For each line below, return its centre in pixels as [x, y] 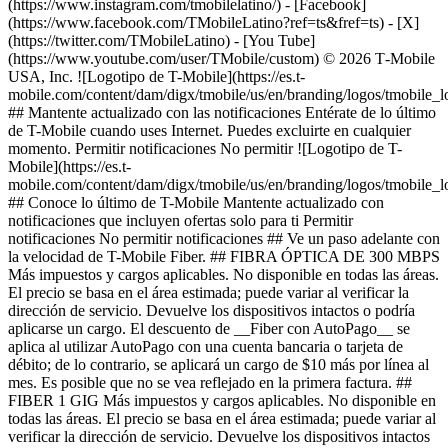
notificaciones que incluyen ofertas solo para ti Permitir [180, 220]
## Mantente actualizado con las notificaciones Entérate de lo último [222, 112]
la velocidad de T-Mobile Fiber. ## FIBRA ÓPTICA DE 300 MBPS [224, 256]
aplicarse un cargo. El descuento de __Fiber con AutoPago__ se [209, 328]
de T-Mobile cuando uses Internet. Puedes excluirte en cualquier [209, 130]
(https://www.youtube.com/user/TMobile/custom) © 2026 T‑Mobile [221, 58]
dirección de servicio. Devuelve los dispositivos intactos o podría [211, 310]
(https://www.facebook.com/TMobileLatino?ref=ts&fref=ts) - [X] [213, 22]
